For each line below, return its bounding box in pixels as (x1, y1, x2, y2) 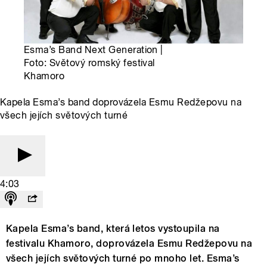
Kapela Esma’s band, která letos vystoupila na (6, 222, 220, 234)
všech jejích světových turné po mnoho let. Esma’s (6, 252, 240, 264)
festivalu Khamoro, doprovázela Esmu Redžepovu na (6, 237, 253, 249)
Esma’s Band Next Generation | (24, 44, 163, 55)
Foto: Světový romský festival (24, 57, 155, 69)
